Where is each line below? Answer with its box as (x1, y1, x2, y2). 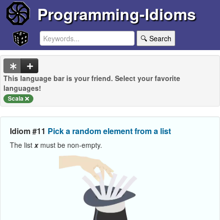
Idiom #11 (10, 125, 48, 137)
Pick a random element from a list (48, 125, 171, 137)
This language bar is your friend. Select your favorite (3, 73, 180, 83)
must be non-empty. (38, 140, 102, 150)
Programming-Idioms (37, 2, 196, 26)
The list (10, 140, 34, 150)
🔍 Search (140, 33, 171, 44)
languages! (3, 83, 41, 93)
